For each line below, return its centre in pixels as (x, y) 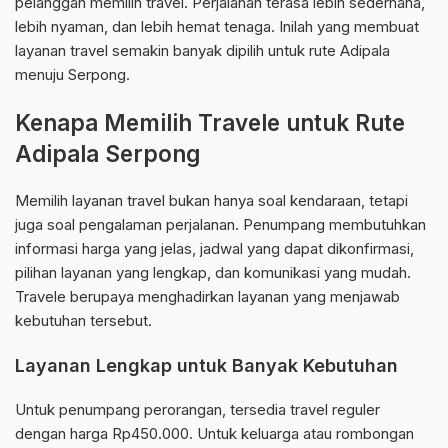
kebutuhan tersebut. (83, 321)
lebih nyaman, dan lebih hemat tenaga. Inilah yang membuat (217, 27)
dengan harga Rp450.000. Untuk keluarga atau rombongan (214, 434)
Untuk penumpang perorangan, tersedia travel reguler (197, 410)
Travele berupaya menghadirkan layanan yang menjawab (207, 297)
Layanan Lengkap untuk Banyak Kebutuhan (206, 366)
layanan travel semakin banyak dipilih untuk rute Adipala (202, 51)
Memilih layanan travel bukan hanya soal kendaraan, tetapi (211, 201)
